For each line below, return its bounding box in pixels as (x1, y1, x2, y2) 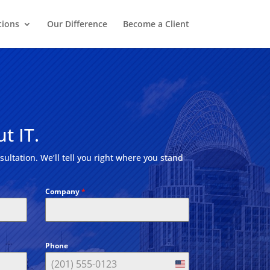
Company (45, 186, 81, 197)
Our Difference (46, 18, 107, 30)
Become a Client (122, 18, 189, 30)
